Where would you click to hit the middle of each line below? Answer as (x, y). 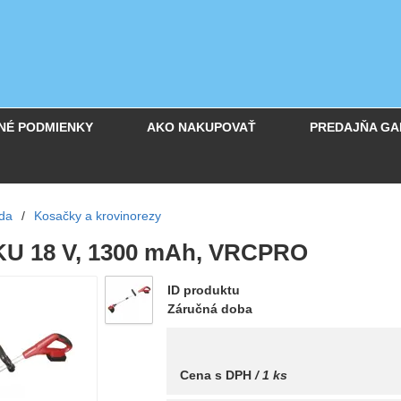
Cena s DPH (216, 375)
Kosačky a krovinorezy (98, 216)
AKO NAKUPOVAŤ (201, 127)
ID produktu (204, 290)
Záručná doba (210, 309)
